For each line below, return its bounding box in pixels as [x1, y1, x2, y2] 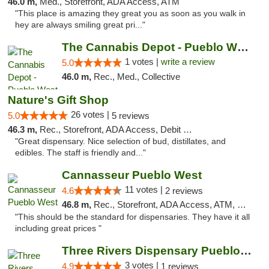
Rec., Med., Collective [93, 71, 180, 82]
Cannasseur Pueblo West [61, 169, 202, 181]
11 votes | [124, 184, 165, 195]
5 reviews [112, 110, 150, 121]
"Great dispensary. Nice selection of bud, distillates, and [15, 137, 226, 146]
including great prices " [15, 224, 101, 233]
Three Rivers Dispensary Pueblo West [240, 244, 252, 257]
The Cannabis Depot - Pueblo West [237, 41, 249, 53]
